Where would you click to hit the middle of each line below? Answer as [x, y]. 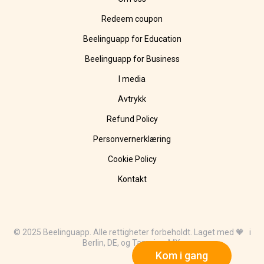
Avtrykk [132, 99]
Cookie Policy [132, 159]
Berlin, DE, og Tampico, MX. [132, 243]
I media [132, 79]
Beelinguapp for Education [132, 39]
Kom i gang [182, 255]
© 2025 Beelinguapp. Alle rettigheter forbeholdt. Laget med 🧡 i [132, 232]
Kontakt [132, 179]
